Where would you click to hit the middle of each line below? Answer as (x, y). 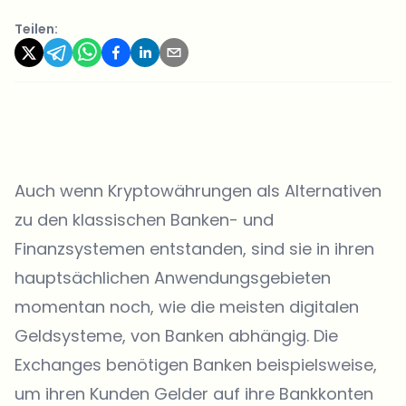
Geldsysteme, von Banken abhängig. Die (176, 336)
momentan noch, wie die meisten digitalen (187, 307)
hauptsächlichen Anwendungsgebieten (173, 278)
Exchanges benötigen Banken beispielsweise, (196, 365)
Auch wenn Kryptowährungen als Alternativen (198, 191)
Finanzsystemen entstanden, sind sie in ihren (194, 249)
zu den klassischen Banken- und (144, 220)
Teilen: (36, 29)
